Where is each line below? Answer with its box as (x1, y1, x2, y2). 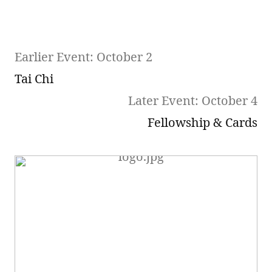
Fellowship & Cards (148, 114, 257, 131)
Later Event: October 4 (128, 92, 257, 109)
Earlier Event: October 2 (15, 48, 152, 65)
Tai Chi (15, 70, 53, 87)
